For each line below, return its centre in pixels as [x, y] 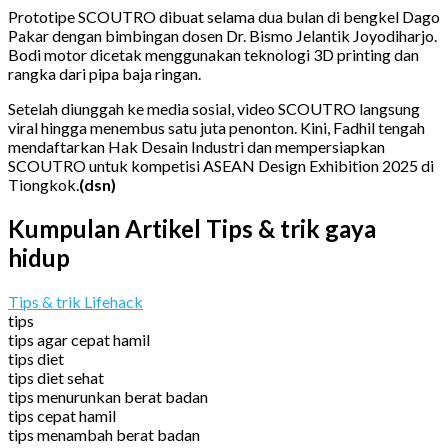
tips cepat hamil [62, 415]
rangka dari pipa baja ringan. [104, 73]
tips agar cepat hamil [79, 339]
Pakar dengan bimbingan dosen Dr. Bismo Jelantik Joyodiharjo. [222, 35]
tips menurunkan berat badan [108, 396]
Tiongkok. [43, 184]
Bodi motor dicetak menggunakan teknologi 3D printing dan [213, 54]
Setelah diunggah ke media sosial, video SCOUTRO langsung [214, 108]
